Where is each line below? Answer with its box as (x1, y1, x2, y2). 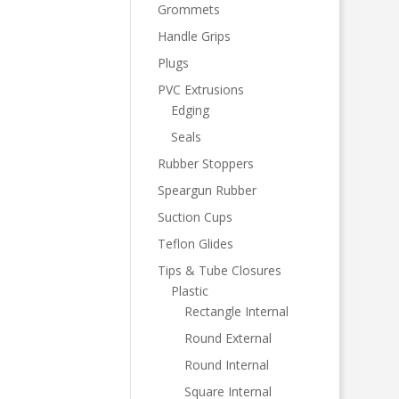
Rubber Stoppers (157, 155, 254, 172)
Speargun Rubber (157, 182, 256, 199)
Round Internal (183, 356, 269, 373)
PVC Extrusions (157, 81, 244, 98)
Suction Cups (157, 208, 232, 225)
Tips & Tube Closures (157, 262, 281, 279)
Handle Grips (157, 28, 231, 45)
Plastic (170, 282, 208, 299)
